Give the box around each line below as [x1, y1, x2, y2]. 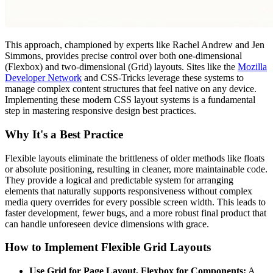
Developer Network [5, 73, 82, 83]
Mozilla [238, 62, 267, 73]
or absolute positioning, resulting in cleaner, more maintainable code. [5, 163, 268, 174]
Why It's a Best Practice [5, 127, 123, 141]
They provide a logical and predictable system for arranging [5, 174, 233, 185]
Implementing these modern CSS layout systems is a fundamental [5, 94, 255, 105]
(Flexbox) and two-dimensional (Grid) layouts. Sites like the [5, 62, 238, 73]
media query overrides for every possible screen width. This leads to [5, 196, 266, 207]
